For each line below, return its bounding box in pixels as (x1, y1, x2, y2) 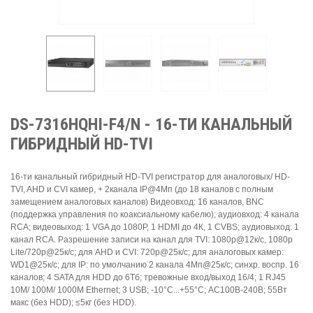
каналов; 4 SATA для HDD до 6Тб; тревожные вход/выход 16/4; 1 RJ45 (10, 272, 286, 283)
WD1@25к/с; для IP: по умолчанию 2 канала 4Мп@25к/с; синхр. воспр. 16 (10, 260, 299, 270)
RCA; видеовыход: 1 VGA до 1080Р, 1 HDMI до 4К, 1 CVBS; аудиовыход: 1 (10, 222, 299, 233)
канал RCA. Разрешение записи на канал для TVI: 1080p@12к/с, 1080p (10, 235, 293, 245)
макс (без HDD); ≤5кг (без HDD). (10, 298, 136, 308)
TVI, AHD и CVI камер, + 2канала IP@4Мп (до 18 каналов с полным (10, 184, 273, 195)
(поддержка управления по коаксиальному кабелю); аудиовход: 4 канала (10, 210, 299, 220)
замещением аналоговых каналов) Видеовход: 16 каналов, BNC (10, 197, 264, 208)
